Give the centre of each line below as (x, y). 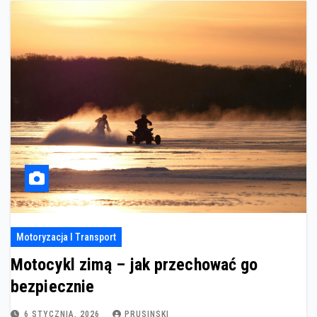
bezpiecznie (53, 287)
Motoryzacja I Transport (66, 237)
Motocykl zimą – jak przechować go (134, 265)
